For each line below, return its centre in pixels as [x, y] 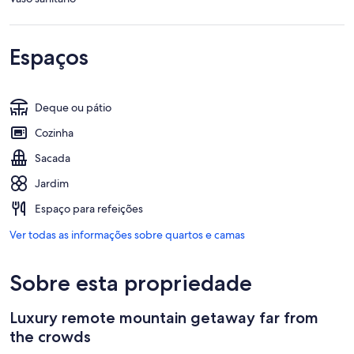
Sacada [53, 158]
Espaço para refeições [89, 209]
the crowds [50, 337]
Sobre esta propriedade [131, 283]
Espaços [49, 57]
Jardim [52, 184]
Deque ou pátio [73, 108]
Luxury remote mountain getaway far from [164, 318]
